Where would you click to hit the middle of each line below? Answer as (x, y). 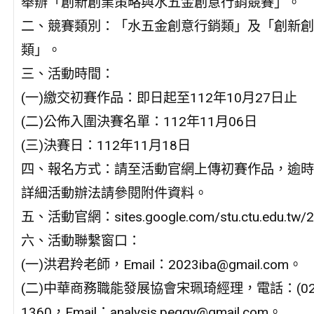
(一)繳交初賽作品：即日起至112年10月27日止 (159, 97)
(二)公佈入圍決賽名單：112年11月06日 (139, 121)
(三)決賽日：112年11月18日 (105, 145)
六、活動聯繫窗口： (81, 240)
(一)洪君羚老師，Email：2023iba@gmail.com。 (161, 264)
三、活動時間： (67, 74)
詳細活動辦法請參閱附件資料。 (114, 193)
